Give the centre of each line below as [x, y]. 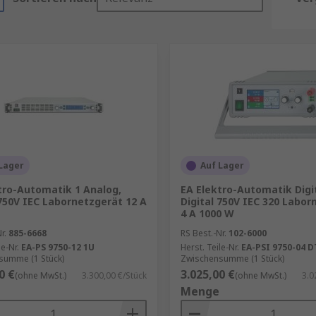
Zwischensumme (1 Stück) [232, 259]
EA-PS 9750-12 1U [58, 247]
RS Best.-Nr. [203, 233]
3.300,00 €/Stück [114, 275]
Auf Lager [222, 165]
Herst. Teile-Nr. [209, 247]
